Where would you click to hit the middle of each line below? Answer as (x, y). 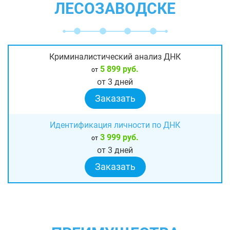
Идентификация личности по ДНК (115, 125)
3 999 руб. (118, 138)
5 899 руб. (118, 69)
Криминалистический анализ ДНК (115, 57)
